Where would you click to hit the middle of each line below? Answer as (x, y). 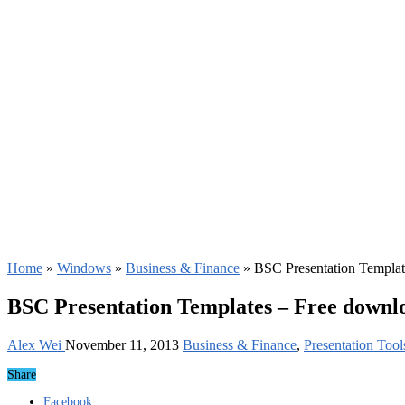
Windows (84, 268)
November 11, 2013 (122, 344)
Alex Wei (36, 344)
